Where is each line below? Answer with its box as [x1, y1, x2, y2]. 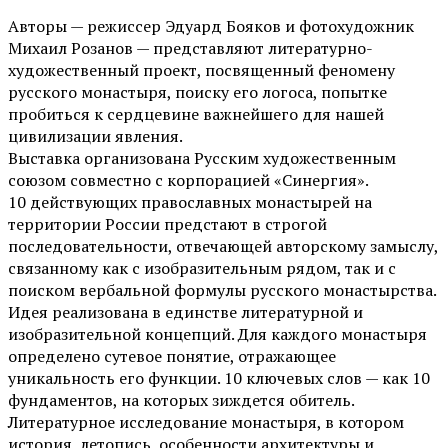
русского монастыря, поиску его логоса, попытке [8, 81, 387, 104]
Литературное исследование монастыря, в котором [8, 411, 404, 434]
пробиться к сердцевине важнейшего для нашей [8, 103, 384, 126]
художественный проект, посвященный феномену [8, 59, 395, 82]
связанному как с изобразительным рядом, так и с [8, 257, 396, 280]
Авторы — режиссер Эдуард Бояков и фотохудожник [8, 15, 414, 38]
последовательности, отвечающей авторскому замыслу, [8, 235, 438, 258]
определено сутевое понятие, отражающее [8, 345, 336, 368]
